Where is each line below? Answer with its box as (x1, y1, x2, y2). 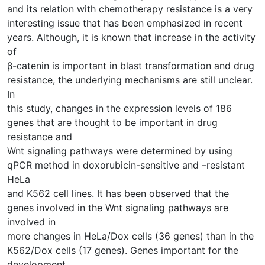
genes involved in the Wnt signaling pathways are (7, 201, 228, 214)
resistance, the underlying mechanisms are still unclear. (7, 73, 253, 86)
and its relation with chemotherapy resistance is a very (7, 2, 253, 15)
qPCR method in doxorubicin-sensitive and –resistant (7, 159, 245, 171)
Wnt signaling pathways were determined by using (7, 144, 232, 157)
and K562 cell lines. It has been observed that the (7, 187, 229, 199)
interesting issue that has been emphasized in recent (7, 17, 243, 29)
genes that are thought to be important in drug (7, 116, 218, 128)
